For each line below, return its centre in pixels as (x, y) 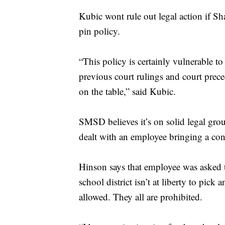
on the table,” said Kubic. (127, 91)
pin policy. (99, 31)
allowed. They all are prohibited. (141, 197)
